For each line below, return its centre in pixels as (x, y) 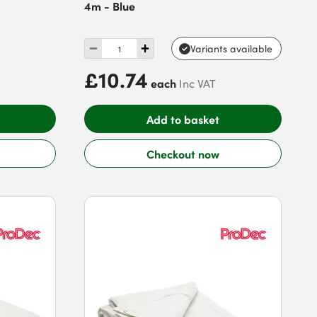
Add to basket (183, 119)
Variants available (231, 48)
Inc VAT (198, 83)
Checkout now (183, 154)
